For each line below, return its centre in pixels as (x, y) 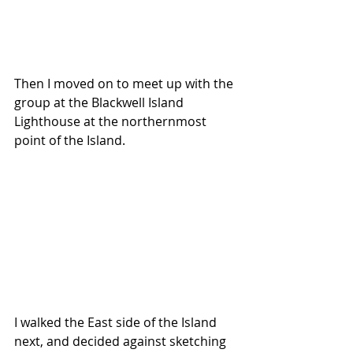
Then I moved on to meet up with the (125, 84)
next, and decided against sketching (122, 342)
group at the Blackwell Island (100, 103)
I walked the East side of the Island (117, 323)
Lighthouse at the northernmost (112, 122)
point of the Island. (70, 141)
